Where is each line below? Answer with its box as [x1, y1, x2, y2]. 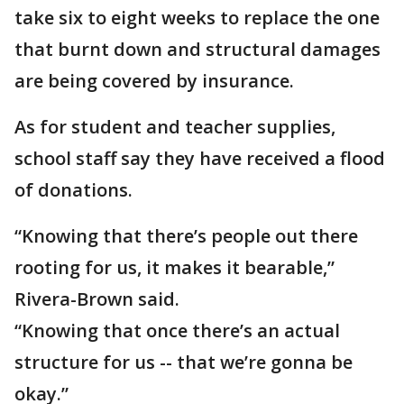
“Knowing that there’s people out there [14, 224, 358, 248]
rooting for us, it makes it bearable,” [14, 255, 335, 280]
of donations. [14, 178, 137, 202]
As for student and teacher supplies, [14, 115, 335, 139]
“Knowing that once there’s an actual [14, 318, 340, 343]
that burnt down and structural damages [14, 37, 381, 61]
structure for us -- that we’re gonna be [14, 350, 353, 374]
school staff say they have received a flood [14, 146, 385, 170]
